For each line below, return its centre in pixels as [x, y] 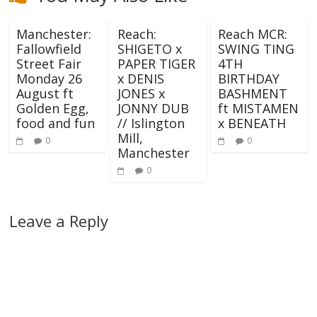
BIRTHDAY [248, 79]
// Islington [151, 123]
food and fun [56, 123]
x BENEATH [252, 123]
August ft [45, 94]
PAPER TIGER [156, 64]
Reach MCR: [252, 34]
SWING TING [256, 49]
